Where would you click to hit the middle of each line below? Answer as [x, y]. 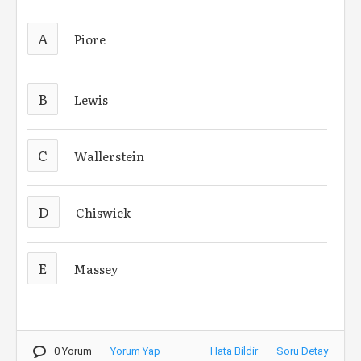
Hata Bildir [234, 351]
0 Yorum [73, 351]
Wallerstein [110, 156]
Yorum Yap [135, 351]
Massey [96, 268]
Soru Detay [302, 351]
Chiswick [104, 212]
